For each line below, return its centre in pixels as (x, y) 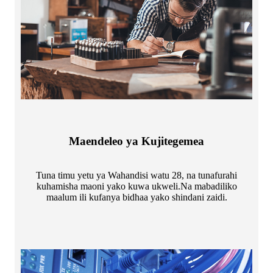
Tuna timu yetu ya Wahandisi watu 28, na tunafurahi (136, 175)
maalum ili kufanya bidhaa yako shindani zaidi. (136, 197)
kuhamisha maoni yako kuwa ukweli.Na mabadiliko (136, 186)
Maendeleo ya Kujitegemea (136, 141)
